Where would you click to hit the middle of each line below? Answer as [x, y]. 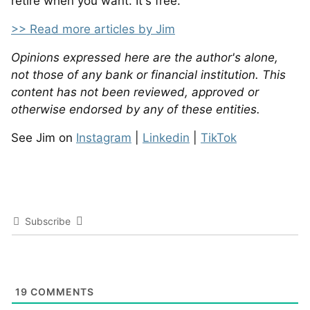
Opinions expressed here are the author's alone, [145, 57]
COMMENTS [61, 291]
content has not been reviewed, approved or [135, 92]
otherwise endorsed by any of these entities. [136, 109]
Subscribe [48, 221]
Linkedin [166, 137]
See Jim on [44, 137]
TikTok [219, 137]
